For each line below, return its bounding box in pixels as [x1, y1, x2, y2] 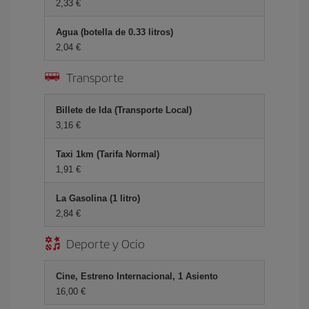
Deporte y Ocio [66, 235, 145, 252]
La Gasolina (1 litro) [56, 193, 140, 203]
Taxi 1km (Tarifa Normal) [56, 149, 159, 159]
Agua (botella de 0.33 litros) [56, 27, 173, 37]
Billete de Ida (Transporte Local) [56, 105, 192, 115]
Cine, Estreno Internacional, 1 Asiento [56, 271, 218, 281]
